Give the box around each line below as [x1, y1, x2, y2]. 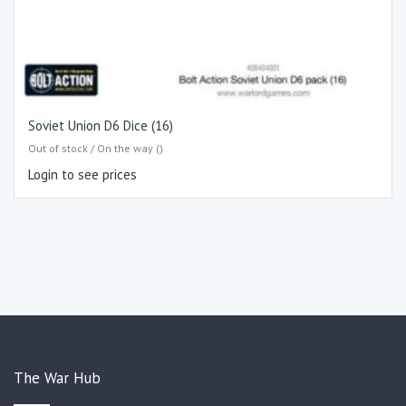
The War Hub [14, 368, 101, 389]
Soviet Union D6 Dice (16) [28, 117, 173, 134]
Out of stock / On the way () [28, 140, 163, 155]
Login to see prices [28, 165, 137, 183]
